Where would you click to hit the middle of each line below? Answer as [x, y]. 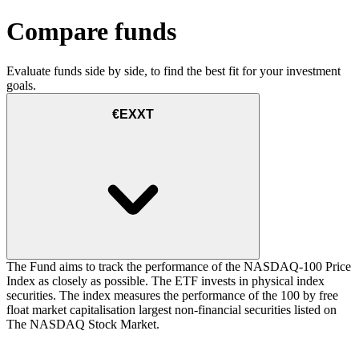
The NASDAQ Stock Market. [83, 325]
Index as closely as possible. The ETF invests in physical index [165, 281]
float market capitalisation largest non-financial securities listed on [171, 310]
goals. [21, 85]
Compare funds [91, 32]
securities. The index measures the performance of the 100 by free [172, 296]
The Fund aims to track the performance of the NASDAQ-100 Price [179, 267]
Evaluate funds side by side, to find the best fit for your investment [173, 71]
